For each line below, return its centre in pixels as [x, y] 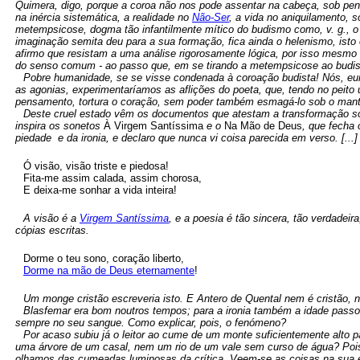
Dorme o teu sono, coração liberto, [104, 258]
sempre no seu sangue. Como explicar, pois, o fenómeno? [151, 323]
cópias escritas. [52, 230]
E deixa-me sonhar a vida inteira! [100, 190]
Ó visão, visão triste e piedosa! [96, 166]
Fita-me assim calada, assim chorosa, [112, 178]
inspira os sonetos [59, 126]
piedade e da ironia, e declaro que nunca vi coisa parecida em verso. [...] [186, 138]
